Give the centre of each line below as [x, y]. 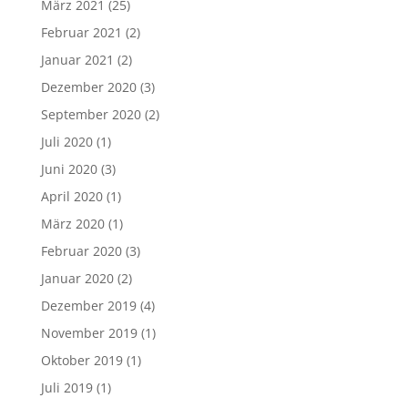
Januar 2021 [77, 60]
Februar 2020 [81, 251]
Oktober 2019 [82, 360]
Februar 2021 [81, 32]
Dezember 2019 [88, 306]
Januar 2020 [77, 278]
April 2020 [71, 196]
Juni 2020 [69, 169]
